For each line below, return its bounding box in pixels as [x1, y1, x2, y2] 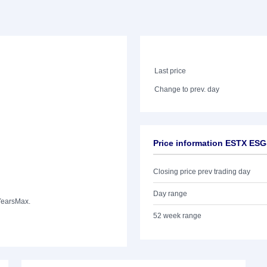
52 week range [153, 212, 201, 220]
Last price [154, 67, 187, 75]
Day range [153, 190, 187, 198]
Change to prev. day [154, 85, 220, 94]
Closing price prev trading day [153, 167, 250, 176]
